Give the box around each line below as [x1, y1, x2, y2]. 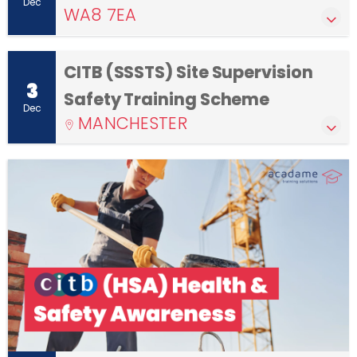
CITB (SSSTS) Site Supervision [64, 61, 313, 84]
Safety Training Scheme [64, 88, 270, 112]
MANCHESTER [78, 112, 187, 135]
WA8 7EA [64, 3, 136, 27]
